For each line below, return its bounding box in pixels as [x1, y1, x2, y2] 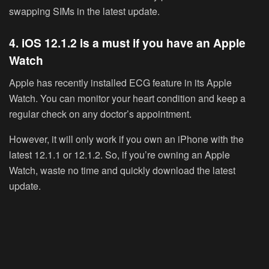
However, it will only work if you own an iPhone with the [9, 131, 244, 146]
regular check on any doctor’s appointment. [9, 106, 192, 121]
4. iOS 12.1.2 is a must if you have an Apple [9, 34, 246, 52]
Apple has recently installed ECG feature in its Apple [9, 75, 232, 89]
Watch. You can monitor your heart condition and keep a [9, 91, 246, 105]
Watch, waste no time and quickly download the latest [9, 163, 235, 177]
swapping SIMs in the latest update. [9, 4, 160, 18]
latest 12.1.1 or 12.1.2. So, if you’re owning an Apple [9, 147, 230, 162]
